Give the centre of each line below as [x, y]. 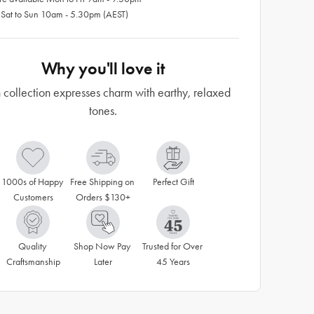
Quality [32, 246]
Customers [33, 197]
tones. [103, 111]
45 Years [173, 262]
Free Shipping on [102, 182]
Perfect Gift [173, 182]
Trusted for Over [172, 246]
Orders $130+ [103, 197]
